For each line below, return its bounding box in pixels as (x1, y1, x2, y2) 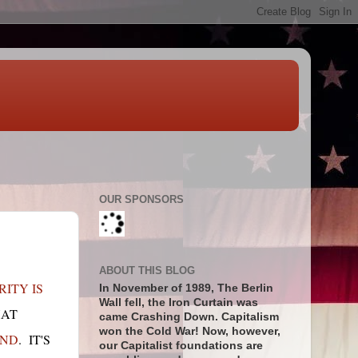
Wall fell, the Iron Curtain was (98, 296, 258, 309)
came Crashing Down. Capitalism (98, 311, 279, 324)
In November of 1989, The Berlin (98, 282, 273, 295)
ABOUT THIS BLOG (98, 264, 195, 276)
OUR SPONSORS (98, 193, 184, 206)
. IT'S (18, 331, 50, 348)
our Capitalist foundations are (98, 340, 263, 352)
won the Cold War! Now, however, (98, 325, 280, 338)
